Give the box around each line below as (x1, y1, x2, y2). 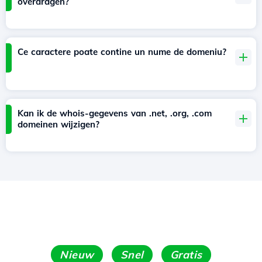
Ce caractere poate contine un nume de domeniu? (18, 46, 226, 58)
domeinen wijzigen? (18, 119, 99, 130)
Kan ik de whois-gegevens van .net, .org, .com (18, 108, 212, 119)
